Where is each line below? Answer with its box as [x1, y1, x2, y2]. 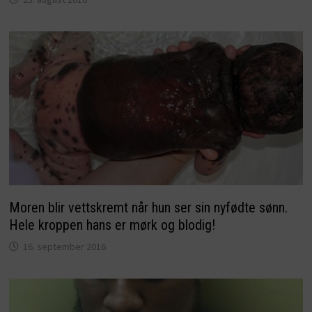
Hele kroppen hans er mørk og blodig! [8, 217, 215, 234]
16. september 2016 [22, 240, 106, 253]
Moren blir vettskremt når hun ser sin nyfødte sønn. [8, 199, 288, 217]
